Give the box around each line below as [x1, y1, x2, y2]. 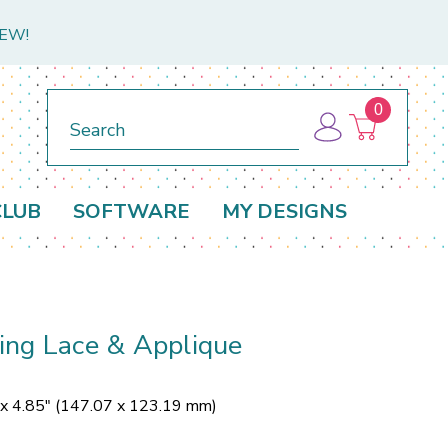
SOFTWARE [73, 198, 190, 226]
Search [70, 104, 115, 124]
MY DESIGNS [222, 198, 347, 226]
